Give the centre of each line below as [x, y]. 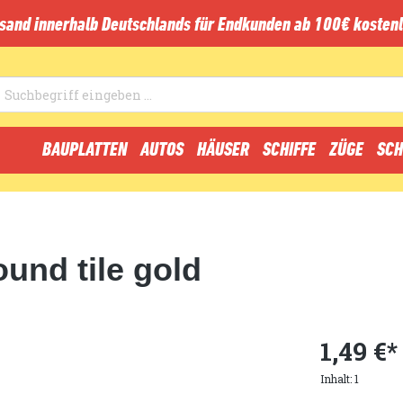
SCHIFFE [289, 149]
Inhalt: [337, 379]
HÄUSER [223, 149]
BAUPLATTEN [85, 149]
